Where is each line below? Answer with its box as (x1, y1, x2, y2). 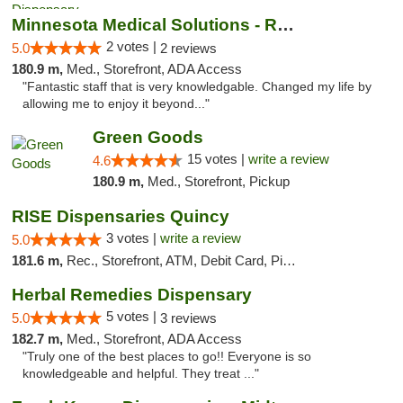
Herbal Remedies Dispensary (12, 285, 252, 304)
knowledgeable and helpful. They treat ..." (22, 367, 259, 381)
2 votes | (106, 39, 160, 54)
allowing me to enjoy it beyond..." (22, 97, 210, 111)
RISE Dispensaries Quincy (12, 207, 229, 226)
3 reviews (160, 310, 217, 326)
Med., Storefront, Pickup (147, 174, 290, 189)
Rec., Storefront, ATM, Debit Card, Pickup (67, 253, 282, 268)
